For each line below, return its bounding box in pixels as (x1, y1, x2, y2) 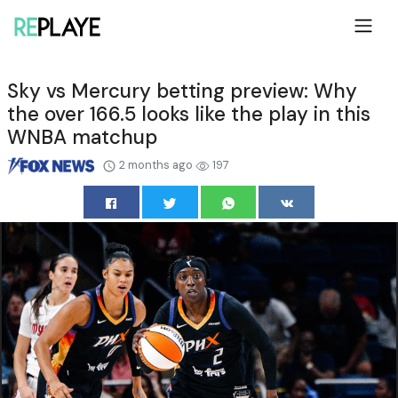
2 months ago (116, 156, 195, 172)
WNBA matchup (7, 123, 157, 150)
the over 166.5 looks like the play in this (7, 100, 370, 127)
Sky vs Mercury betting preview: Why (7, 77, 357, 104)
